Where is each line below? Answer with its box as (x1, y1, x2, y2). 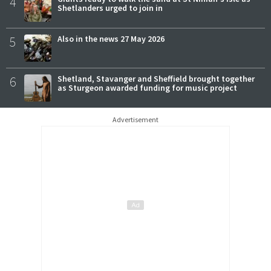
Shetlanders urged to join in (57, 2, 163, 13)
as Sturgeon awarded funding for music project (57, 82, 237, 93)
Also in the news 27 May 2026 (57, 33, 165, 44)
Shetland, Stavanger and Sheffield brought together (57, 73, 255, 84)
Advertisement (113, 114, 158, 124)
